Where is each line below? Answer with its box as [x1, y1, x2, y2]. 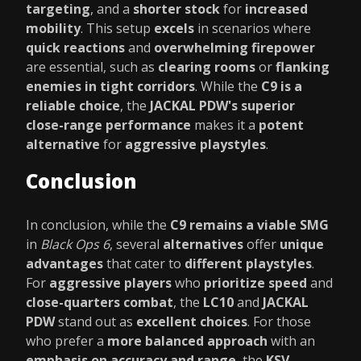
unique [280, 235, 324, 253]
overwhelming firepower [154, 39, 315, 56]
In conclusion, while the [26, 216, 170, 234]
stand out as [55, 313, 136, 330]
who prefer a [26, 332, 107, 350]
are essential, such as [26, 58, 158, 76]
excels [154, 19, 194, 37]
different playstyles [185, 255, 312, 272]
